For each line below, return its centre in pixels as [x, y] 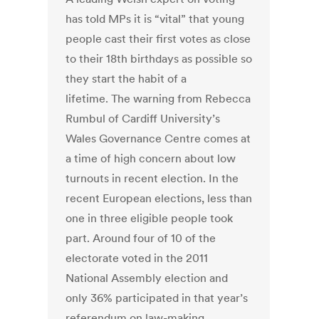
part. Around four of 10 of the [141, 238]
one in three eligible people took [150, 218]
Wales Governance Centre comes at [158, 138]
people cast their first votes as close [158, 39]
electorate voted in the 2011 [137, 258]
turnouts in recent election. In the [152, 178]
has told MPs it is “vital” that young [155, 19]
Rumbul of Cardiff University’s [143, 119]
